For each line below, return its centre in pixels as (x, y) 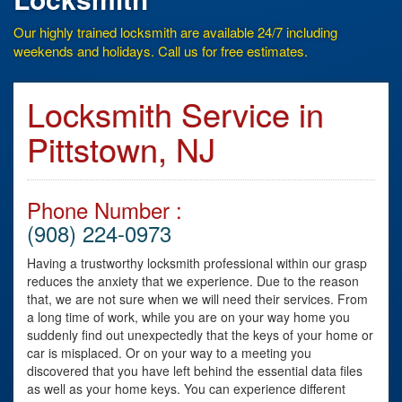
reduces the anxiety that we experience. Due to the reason (193, 280)
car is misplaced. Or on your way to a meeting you (169, 352)
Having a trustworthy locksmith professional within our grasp (197, 262)
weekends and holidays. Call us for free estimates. (161, 50)
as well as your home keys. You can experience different (186, 388)
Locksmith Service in (175, 113)
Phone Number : (105, 209)
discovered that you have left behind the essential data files (195, 370)
